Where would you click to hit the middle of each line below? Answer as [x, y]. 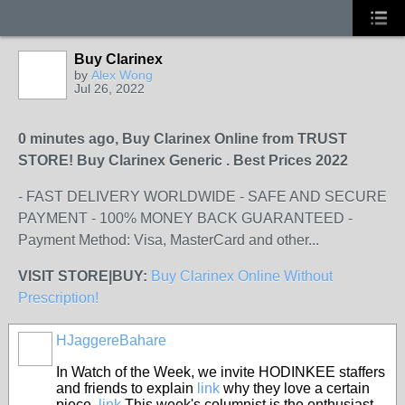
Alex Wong [122, 75]
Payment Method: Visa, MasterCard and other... [169, 240]
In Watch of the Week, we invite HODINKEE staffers [221, 372]
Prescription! [58, 298]
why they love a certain [295, 388]
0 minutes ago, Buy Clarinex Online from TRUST [183, 139]
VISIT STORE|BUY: [85, 276]
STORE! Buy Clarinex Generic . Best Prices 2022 [183, 160]
